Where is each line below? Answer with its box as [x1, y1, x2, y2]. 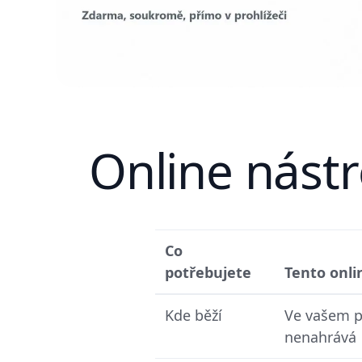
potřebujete [165, 262, 251, 282]
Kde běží [165, 305, 222, 325]
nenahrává [284, 326, 356, 347]
